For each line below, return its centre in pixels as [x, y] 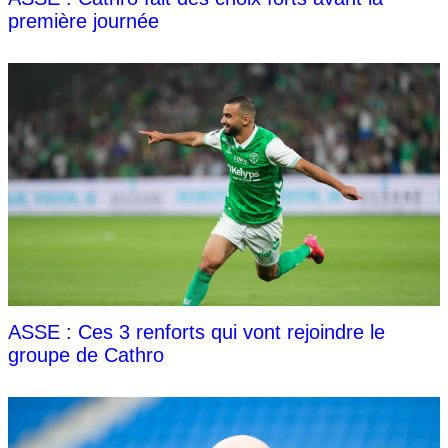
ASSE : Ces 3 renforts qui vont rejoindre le [196, 331]
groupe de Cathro [86, 354]
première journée [83, 20]
